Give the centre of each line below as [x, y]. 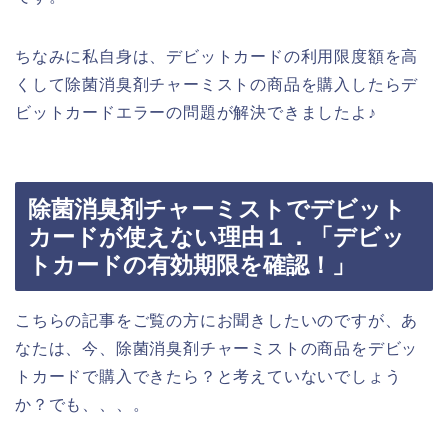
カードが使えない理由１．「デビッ [216, 236]
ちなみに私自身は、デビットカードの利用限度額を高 [217, 57]
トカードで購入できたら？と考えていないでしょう [208, 376]
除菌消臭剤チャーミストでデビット [217, 208]
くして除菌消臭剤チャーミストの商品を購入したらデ [217, 85]
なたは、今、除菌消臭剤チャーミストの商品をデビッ [217, 348]
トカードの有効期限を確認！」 [191, 264]
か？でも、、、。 [82, 404]
